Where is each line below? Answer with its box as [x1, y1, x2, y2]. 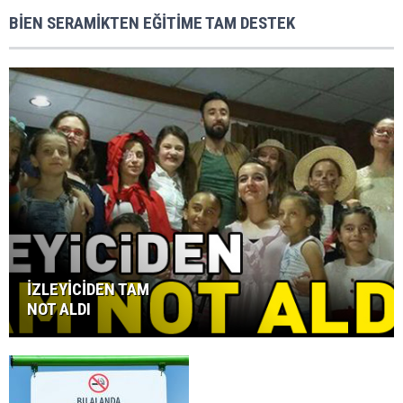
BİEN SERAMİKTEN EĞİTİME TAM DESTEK [9, 12, 295, 33]
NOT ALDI [27, 298, 91, 319]
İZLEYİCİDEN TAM [27, 278, 149, 300]
